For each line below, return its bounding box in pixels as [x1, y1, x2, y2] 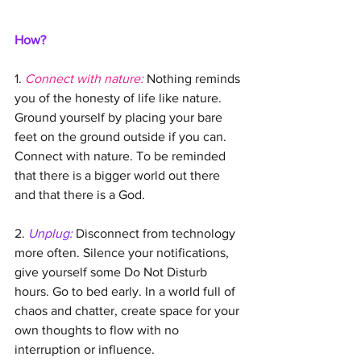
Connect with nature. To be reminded [15, 148, 229, 163]
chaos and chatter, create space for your [15, 303, 243, 317]
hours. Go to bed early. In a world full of [15, 284, 239, 298]
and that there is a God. [15, 187, 148, 201]
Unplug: [28, 226, 73, 240]
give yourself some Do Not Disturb [15, 264, 210, 279]
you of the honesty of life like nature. [15, 90, 225, 105]
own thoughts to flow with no [15, 322, 182, 337]
